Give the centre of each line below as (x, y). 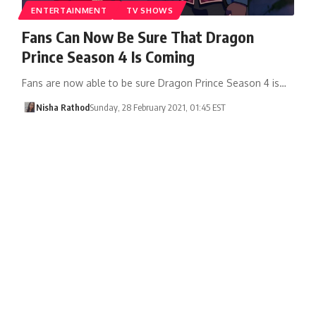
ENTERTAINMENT (69, 10)
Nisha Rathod (63, 107)
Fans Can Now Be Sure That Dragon (138, 36)
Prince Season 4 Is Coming (108, 56)
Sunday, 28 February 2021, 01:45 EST (158, 107)
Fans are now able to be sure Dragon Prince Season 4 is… (154, 83)
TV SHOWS (150, 10)
